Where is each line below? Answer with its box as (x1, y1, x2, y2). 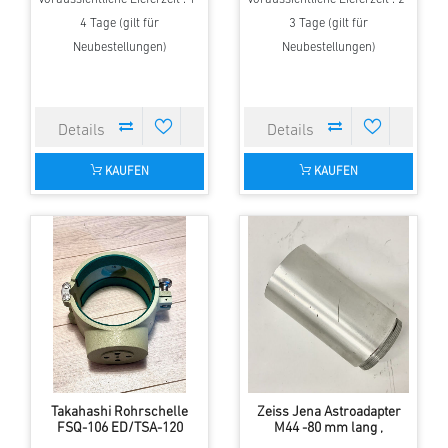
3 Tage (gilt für (289, 17, 368, 31)
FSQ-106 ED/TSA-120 (56, 421, 183, 437)
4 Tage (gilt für (80, 17, 159, 31)
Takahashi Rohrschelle (51, 405, 188, 421)
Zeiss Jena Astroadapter (256, 405, 401, 421)
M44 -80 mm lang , (274, 421, 383, 437)
